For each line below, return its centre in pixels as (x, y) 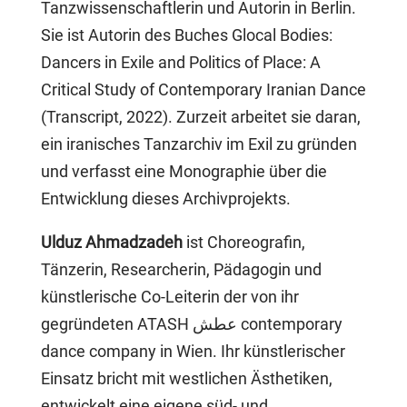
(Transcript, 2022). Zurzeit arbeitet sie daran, (200, 117)
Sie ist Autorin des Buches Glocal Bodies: (186, 35)
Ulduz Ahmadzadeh (113, 242)
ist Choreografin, (245, 242)
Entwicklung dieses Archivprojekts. (165, 199)
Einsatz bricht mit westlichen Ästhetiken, (186, 378)
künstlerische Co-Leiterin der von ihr (169, 297)
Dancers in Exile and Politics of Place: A (180, 62)
